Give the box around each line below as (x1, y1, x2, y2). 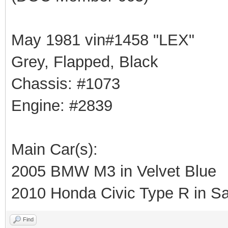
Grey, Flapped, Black (11, 52, 158, 71)
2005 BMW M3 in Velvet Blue (11, 162, 216, 180)
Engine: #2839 (11, 96, 112, 115)
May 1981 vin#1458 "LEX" (11, 31, 194, 49)
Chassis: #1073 (11, 74, 120, 93)
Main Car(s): (11, 140, 98, 158)
